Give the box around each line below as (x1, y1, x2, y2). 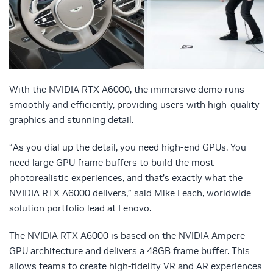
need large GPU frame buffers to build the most (9, 157, 214, 169)
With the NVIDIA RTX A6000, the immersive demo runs (9, 83, 244, 96)
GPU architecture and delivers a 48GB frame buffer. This (9, 245, 250, 257)
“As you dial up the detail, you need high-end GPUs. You (9, 141, 246, 154)
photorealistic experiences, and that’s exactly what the (9, 172, 243, 184)
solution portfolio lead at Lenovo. (9, 202, 151, 214)
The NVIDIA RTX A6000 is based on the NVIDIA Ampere (9, 230, 245, 242)
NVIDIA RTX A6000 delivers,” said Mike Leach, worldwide (9, 187, 251, 199)
